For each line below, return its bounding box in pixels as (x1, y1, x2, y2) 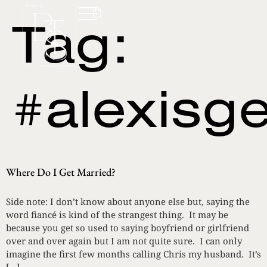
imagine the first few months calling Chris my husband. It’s (6, 247, 261, 260)
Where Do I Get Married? (6, 164, 116, 179)
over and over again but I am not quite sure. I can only (6, 234, 242, 247)
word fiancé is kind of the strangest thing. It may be (6, 208, 228, 221)
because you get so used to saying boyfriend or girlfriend (6, 221, 249, 234)
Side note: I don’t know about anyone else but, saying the (6, 195, 250, 207)
